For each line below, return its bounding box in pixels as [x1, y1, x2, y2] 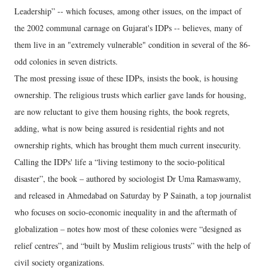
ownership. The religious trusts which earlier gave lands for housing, [14, 89, 246, 100]
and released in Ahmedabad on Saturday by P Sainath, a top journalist [14, 190, 251, 201]
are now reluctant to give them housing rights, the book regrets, [14, 106, 230, 117]
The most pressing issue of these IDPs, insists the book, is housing [14, 72, 238, 84]
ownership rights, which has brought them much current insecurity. [14, 139, 241, 151]
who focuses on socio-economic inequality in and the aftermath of [14, 206, 237, 218]
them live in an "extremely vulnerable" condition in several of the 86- [14, 39, 251, 50]
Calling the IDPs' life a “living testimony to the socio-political [14, 156, 225, 167]
